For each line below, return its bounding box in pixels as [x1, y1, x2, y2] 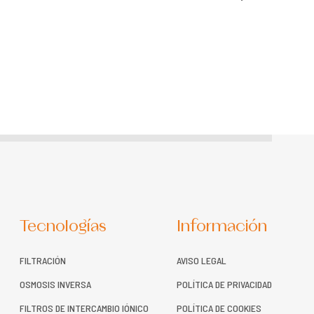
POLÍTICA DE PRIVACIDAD [177, 278, 272, 290]
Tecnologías [20, 219, 107, 235]
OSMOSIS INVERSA [20, 278, 91, 290]
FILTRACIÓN [20, 254, 66, 266]
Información [177, 219, 267, 235]
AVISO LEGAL [177, 254, 226, 266]
